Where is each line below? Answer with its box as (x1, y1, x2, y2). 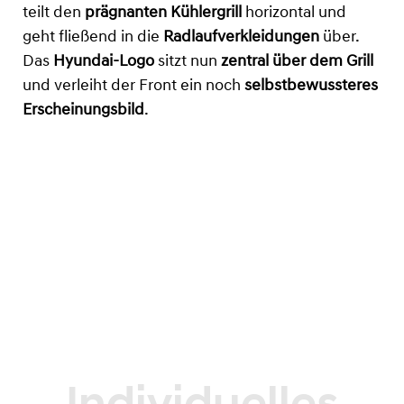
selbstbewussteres (244, 77, 378, 95)
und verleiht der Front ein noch (23, 77, 244, 95)
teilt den (23, 4, 85, 22)
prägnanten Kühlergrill (85, 4, 242, 22)
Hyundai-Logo (53, 52, 154, 70)
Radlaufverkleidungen (163, 28, 319, 46)
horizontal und (242, 4, 346, 22)
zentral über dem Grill (221, 52, 373, 70)
